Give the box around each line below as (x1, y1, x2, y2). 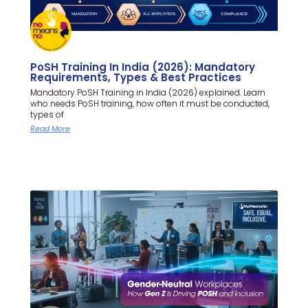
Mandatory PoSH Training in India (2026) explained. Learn (30, 86, 265, 98)
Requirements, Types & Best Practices (30, 69, 241, 85)
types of (30, 108, 64, 120)
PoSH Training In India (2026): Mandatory (30, 59, 255, 74)
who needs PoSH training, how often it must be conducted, (30, 97, 269, 109)
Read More (30, 122, 70, 134)
